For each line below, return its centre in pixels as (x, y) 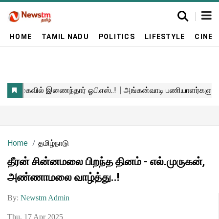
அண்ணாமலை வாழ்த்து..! (63, 177)
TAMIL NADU (65, 36)
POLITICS (117, 36)
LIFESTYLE (165, 36)
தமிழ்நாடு (54, 143)
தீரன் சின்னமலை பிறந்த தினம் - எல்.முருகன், (106, 162)
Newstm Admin (45, 198)
